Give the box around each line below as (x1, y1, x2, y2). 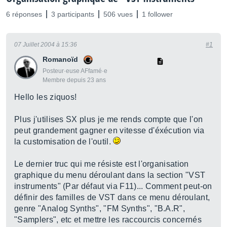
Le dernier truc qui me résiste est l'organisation (14, 160, 189, 168)
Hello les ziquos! (14, 93, 77, 101)
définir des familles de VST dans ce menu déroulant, (14, 193, 210, 202)
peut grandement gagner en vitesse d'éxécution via (14, 126, 205, 135)
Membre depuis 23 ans (43, 77, 106, 84)
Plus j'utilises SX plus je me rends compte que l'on (14, 115, 203, 124)
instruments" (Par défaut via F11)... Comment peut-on (14, 182, 212, 191)
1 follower (142, 10, 173, 18)
